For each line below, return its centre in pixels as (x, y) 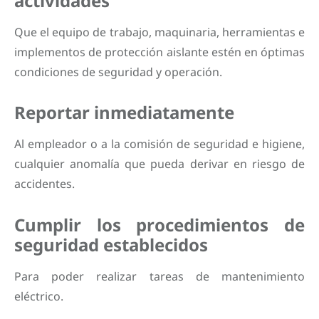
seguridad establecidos (111, 244)
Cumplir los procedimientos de (159, 224)
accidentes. (45, 184)
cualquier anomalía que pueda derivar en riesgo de (159, 164)
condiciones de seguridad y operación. (118, 72)
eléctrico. (39, 296)
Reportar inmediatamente (124, 113)
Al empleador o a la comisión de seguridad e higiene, (159, 144)
